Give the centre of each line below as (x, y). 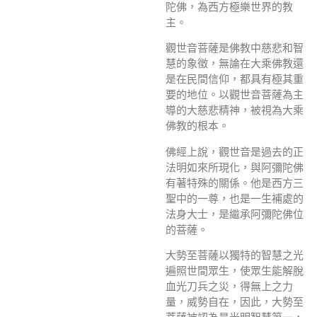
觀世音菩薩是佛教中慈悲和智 (235, 48)
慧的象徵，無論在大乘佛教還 (235, 64)
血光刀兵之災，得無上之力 (229, 287)
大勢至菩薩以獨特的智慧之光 (235, 255)
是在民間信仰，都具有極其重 (235, 79)
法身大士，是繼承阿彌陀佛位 (235, 214)
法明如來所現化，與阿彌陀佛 (235, 167)
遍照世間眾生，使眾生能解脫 (235, 271)
